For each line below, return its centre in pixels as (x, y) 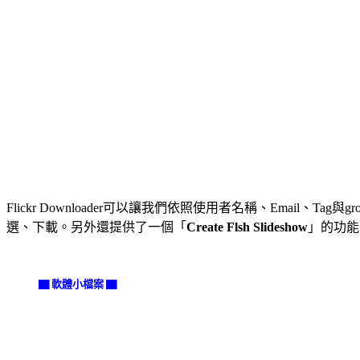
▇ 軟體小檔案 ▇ (78, 284)
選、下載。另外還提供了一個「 (96, 227)
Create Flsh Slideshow (247, 227)
